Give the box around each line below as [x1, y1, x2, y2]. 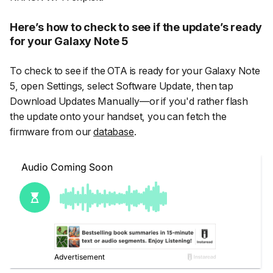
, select [82, 80, 114, 93]
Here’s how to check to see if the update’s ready [10, 20, 263, 34]
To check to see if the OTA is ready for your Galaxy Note [10, 65, 260, 77]
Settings [46, 80, 82, 93]
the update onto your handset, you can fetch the [10, 110, 227, 123]
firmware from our [10, 126, 94, 138]
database [93, 126, 134, 138]
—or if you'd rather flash [139, 95, 248, 108]
